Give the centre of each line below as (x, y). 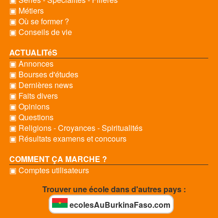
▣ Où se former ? (39, 21)
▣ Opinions (29, 106)
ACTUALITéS (33, 52)
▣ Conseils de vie (40, 32)
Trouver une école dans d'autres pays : (114, 189)
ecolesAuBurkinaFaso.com (119, 205)
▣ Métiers (26, 10)
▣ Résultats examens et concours (68, 138)
